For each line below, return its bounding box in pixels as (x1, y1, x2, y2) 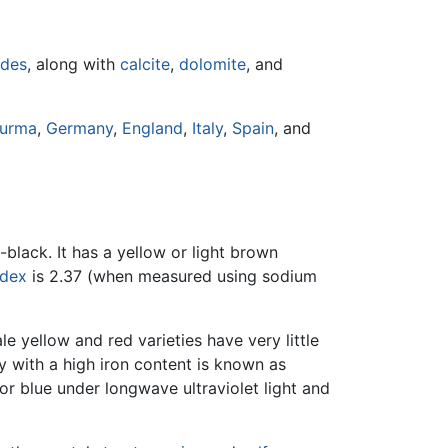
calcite (120, 53, 170, 74)
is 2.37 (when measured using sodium (27, 265, 317, 286)
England (122, 117, 183, 138)
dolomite (179, 53, 246, 74)
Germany (46, 117, 113, 138)
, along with (27, 53, 120, 74)
